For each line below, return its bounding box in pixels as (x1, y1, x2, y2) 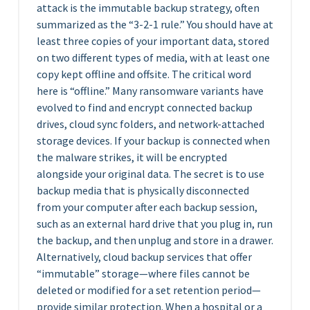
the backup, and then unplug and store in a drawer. (37, 233, 273, 247)
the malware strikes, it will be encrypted (37, 150, 227, 164)
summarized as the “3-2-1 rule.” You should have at (37, 17, 273, 31)
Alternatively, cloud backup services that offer (37, 250, 252, 264)
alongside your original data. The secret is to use (37, 167, 264, 181)
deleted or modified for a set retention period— (37, 283, 261, 297)
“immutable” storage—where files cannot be (37, 266, 250, 280)
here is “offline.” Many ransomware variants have (37, 84, 264, 98)
